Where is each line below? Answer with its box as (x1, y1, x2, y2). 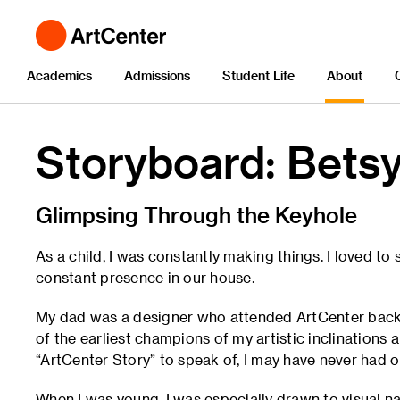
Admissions (124, 68, 190, 83)
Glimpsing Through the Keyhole (36, 202, 357, 228)
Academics (27, 68, 92, 83)
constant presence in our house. (36, 269, 254, 286)
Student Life (222, 68, 295, 83)
